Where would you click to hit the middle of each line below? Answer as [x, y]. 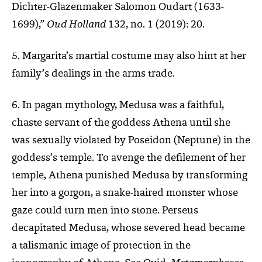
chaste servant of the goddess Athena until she [121, 123]
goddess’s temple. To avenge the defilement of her [129, 158]
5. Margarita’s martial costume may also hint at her [129, 56]
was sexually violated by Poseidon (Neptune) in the [131, 141]
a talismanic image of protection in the [101, 246]
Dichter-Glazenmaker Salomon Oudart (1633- [118, 7]
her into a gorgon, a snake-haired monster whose [125, 193]
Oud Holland [76, 25]
